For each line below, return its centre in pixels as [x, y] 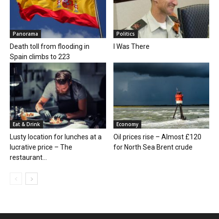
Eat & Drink [26, 124]
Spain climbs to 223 [40, 57]
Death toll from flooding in [50, 47]
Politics [125, 34]
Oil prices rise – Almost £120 [157, 137]
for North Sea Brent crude [153, 147]
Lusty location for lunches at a [56, 137]
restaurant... [28, 158]
